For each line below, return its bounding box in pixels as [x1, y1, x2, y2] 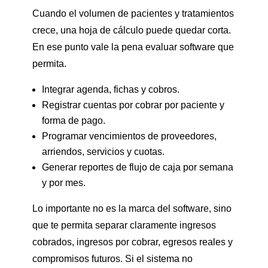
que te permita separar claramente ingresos [32, 220, 216, 230]
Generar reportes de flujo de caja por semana [41, 162, 233, 172]
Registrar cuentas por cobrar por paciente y [41, 99, 224, 110]
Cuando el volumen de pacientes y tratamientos [32, 8, 234, 19]
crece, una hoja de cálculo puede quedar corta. [32, 25, 231, 35]
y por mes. [41, 177, 86, 188]
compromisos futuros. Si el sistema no [32, 253, 193, 264]
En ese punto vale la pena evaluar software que [32, 41, 234, 52]
